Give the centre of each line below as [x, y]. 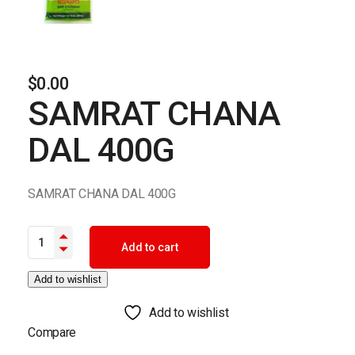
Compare [52, 332]
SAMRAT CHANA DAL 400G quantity [123, 231]
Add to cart [150, 247]
